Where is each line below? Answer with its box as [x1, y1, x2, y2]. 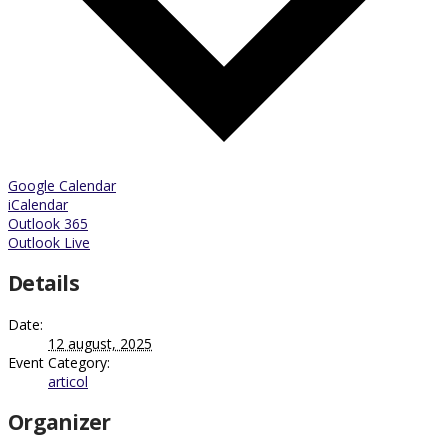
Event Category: [8, 352, 110, 372]
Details [8, 269, 79, 298]
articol [48, 371, 88, 391]
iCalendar [8, 194, 68, 214]
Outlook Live [8, 232, 90, 252]
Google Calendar [8, 175, 116, 195]
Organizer [8, 407, 111, 436]
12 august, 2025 [48, 333, 152, 353]
